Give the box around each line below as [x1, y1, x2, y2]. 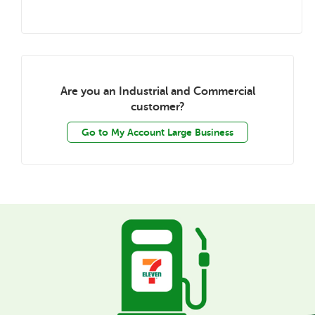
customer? [130, 101, 185, 113]
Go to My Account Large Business [82, 127, 233, 138]
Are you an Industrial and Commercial [60, 85, 255, 98]
